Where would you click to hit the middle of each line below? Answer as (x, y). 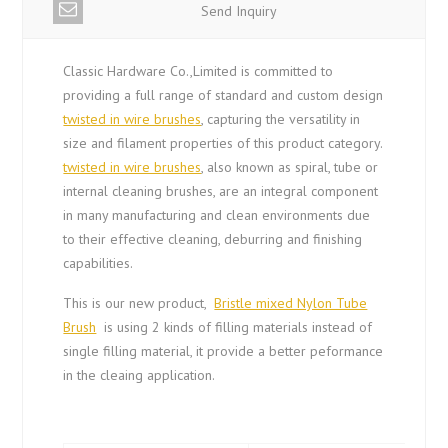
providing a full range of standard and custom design (223, 95)
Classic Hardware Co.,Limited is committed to (198, 71)
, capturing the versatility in (281, 119)
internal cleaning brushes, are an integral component (221, 191)
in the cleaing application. (139, 375)
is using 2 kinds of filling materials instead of (234, 327)
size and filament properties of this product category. (223, 143)
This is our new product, (139, 303)
